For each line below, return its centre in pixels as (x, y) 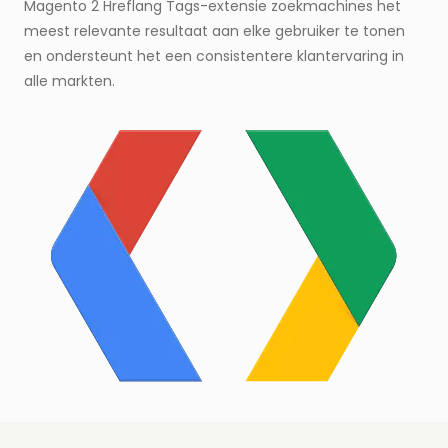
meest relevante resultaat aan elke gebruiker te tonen (214, 31)
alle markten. (69, 81)
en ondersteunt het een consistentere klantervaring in (214, 56)
